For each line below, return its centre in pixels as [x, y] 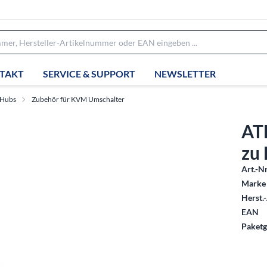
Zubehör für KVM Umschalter [78, 99]
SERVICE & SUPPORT [89, 73]
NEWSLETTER [185, 73]
